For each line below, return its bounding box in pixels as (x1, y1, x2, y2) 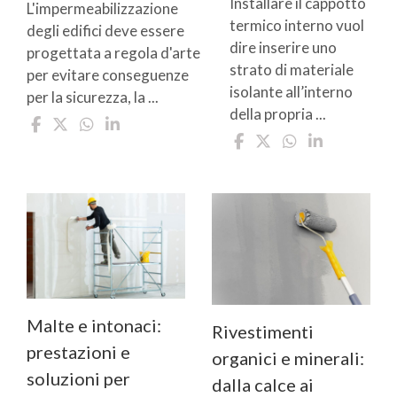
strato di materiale (230, 60, 354, 80)
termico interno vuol (230, 16, 364, 35)
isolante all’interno (230, 82, 353, 102)
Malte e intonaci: (27, 315, 161, 337)
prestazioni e (27, 341, 130, 363)
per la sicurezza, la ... (27, 88, 159, 107)
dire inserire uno (230, 38, 337, 58)
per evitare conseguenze (27, 66, 189, 85)
